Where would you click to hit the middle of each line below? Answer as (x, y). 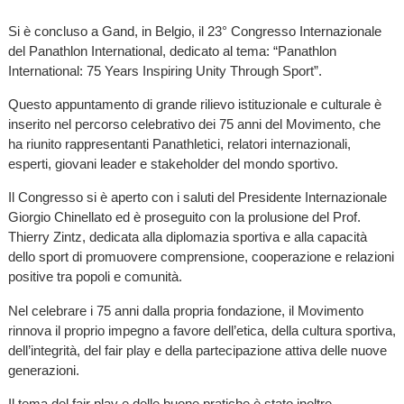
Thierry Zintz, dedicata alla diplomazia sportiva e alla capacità (187, 237)
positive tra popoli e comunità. (95, 277)
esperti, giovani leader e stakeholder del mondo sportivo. (173, 164)
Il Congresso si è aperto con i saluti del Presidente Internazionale (197, 197)
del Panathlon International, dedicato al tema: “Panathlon (172, 51)
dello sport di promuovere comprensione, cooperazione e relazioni (201, 257)
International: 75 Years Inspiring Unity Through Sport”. (165, 71)
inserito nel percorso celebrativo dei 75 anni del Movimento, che (194, 124)
